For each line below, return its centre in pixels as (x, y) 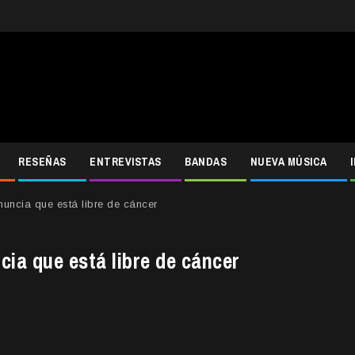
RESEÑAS (42, 162)
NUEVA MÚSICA (288, 162)
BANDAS (206, 162)
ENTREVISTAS (126, 162)
